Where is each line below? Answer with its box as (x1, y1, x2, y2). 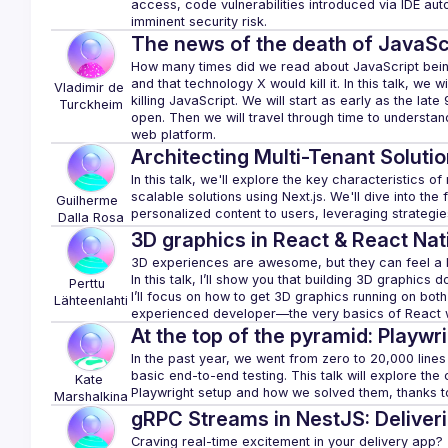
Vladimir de (53, 80, 124, 95)
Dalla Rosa (57, 210, 124, 225)
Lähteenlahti (53, 293, 128, 308)
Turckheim (58, 97, 123, 112)
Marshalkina (53, 389, 128, 404)
